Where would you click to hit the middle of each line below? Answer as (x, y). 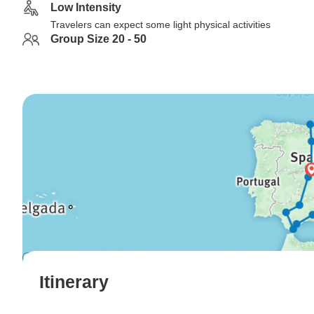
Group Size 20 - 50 (98, 39)
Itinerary (74, 281)
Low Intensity (86, 7)
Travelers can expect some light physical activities (161, 25)
